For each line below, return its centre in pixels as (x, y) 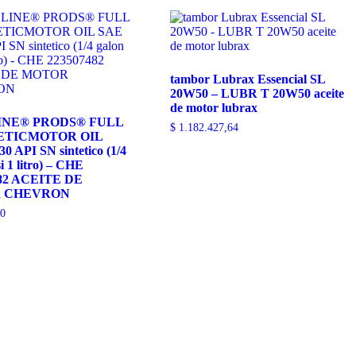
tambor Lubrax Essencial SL (248, 79)
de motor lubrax (214, 108)
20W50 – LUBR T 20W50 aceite (257, 94)
